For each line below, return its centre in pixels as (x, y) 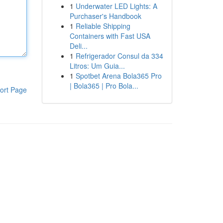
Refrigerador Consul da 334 (119, 56)
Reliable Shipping (103, 26)
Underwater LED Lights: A (116, 6)
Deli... (78, 46)
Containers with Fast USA (110, 36)
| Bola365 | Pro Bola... (104, 86)
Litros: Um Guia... (97, 66)
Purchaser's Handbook (105, 16)
